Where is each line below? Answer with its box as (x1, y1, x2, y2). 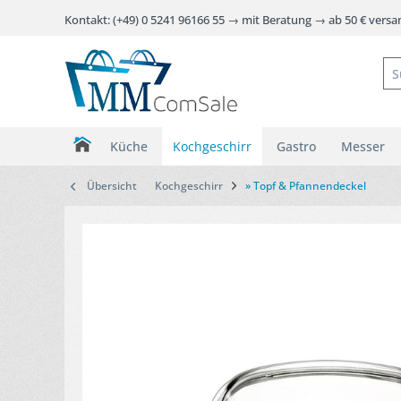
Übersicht (87, 178, 137, 193)
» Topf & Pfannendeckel (245, 178, 366, 193)
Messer (341, 138, 385, 155)
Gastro (277, 138, 316, 155)
